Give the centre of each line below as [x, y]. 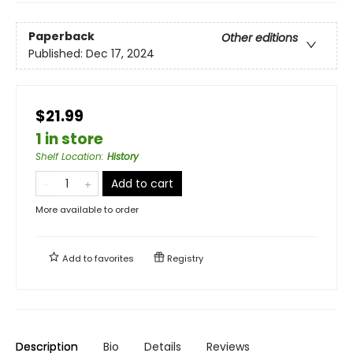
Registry [184, 258]
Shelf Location [69, 156]
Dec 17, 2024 [120, 53]
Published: [57, 53]
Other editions [260, 37]
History [123, 156]
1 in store [69, 139]
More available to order [87, 209]
